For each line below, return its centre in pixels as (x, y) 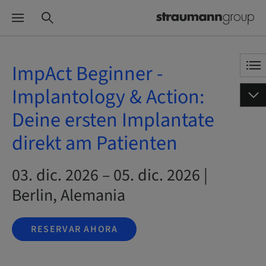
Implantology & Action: (108, 97)
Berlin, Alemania (69, 195)
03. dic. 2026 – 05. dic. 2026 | (110, 175)
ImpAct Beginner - (88, 74)
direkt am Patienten (95, 143)
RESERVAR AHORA (75, 229)
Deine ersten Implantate (113, 120)
